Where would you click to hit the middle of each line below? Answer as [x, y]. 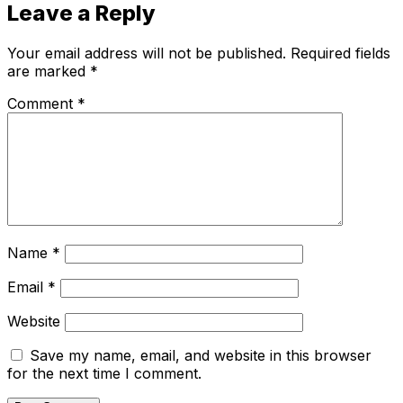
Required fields [340, 53]
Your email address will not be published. [147, 53]
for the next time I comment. [104, 373]
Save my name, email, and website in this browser [201, 355]
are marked [49, 71]
